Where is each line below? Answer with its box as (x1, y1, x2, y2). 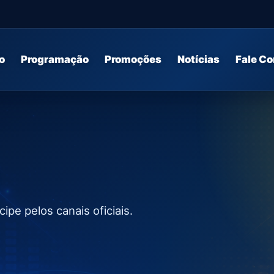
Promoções (104, 53, 161, 65)
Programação (20, 53, 89, 65)
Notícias (177, 53, 220, 65)
